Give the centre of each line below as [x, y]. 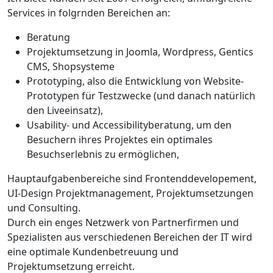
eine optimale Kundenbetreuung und [93, 252]
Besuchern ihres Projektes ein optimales [120, 140]
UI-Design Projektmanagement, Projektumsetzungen [130, 193]
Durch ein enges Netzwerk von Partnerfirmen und [123, 223]
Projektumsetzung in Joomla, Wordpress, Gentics [140, 52]
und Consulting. [44, 208]
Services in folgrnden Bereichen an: [89, 13]
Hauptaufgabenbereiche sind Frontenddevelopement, [132, 179]
